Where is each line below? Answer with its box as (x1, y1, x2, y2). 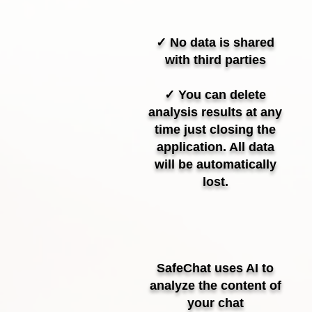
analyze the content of (149, 279, 281, 292)
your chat (187, 296, 244, 310)
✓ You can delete (164, 88, 266, 102)
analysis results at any (148, 105, 282, 119)
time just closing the (155, 123, 276, 136)
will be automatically (154, 157, 276, 171)
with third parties (164, 53, 266, 67)
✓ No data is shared (156, 36, 274, 49)
